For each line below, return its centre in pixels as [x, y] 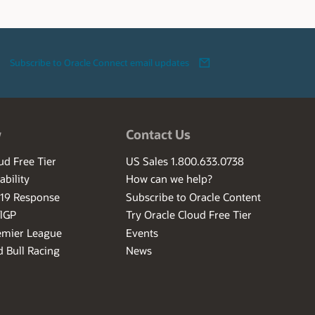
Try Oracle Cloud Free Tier [189, 215]
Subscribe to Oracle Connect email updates [100, 63]
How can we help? [169, 179]
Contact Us [159, 134]
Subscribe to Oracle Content [194, 197]
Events [142, 232]
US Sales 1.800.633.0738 [185, 161]
